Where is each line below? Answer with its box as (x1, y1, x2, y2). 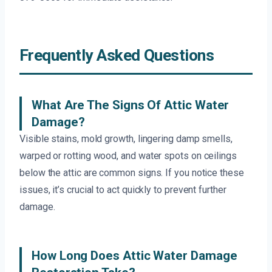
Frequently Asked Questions (19, 46, 214, 65)
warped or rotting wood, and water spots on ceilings (19, 150, 237, 162)
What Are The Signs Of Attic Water (32, 98, 229, 113)
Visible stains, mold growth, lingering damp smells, (19, 133, 233, 145)
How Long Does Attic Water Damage (32, 248, 237, 263)
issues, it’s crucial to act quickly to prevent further (19, 184, 226, 196)
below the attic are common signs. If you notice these (19, 167, 244, 179)
